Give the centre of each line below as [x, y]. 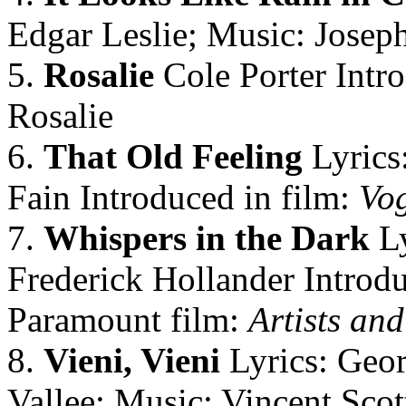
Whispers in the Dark [207, 238]
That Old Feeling [173, 156]
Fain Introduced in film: [183, 197]
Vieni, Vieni [132, 360]
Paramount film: [128, 319]
